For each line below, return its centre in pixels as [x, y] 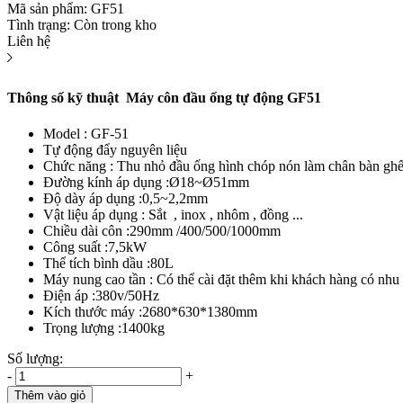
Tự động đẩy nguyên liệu [117, 149]
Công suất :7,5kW [95, 246]
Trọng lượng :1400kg [104, 327]
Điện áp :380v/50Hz [101, 295]
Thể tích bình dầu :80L [108, 263]
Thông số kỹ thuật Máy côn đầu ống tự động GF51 [164, 97]
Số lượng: [35, 358]
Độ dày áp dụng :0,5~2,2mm [125, 198]
